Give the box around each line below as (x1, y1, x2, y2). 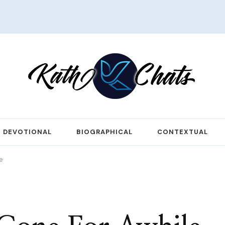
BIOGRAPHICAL (76, 128, 133, 136)
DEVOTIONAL (3, 128, 52, 136)
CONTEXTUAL (157, 128, 208, 136)
